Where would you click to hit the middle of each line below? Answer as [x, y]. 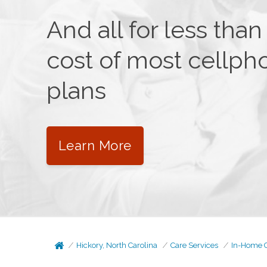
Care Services [195, 245]
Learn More [95, 145]
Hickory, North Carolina [117, 245]
